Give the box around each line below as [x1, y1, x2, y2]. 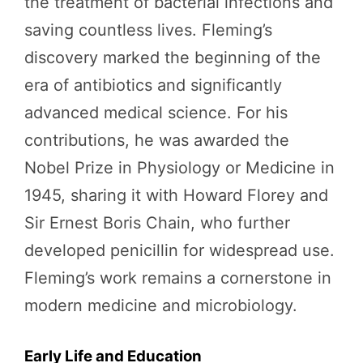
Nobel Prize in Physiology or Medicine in [24, 158, 335, 177]
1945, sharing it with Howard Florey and [24, 186, 328, 205]
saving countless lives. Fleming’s [24, 20, 272, 40]
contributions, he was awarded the [24, 130, 289, 150]
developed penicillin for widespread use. [24, 241, 335, 260]
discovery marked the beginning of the [24, 48, 321, 67]
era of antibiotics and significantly [24, 75, 282, 95]
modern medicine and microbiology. [24, 296, 297, 315]
